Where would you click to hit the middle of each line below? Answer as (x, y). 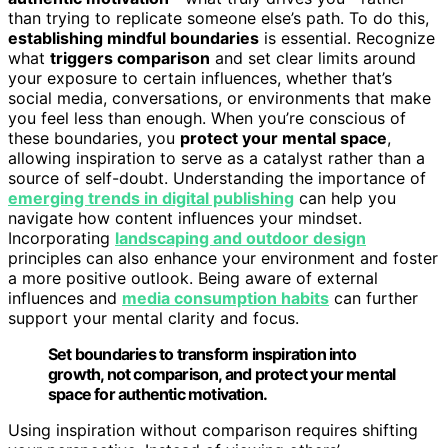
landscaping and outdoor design (240, 237)
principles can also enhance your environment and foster (223, 257)
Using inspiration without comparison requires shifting (213, 429)
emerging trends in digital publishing (151, 197)
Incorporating (61, 237)
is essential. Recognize (347, 37)
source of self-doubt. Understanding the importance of (217, 177)
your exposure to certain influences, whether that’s (200, 77)
